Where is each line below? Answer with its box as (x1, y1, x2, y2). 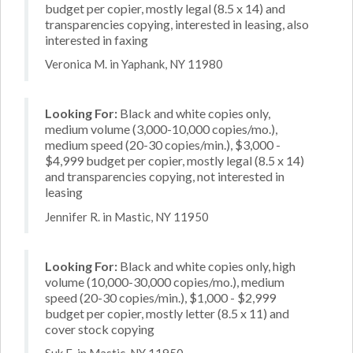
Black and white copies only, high (117, 258, 295, 273)
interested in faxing (45, 32, 148, 47)
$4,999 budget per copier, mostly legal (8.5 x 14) (45, 153, 304, 168)
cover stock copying (45, 321, 154, 336)
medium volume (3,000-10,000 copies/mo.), (45, 121, 277, 136)
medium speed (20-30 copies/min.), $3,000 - (45, 137, 281, 152)
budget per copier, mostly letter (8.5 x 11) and (45, 305, 289, 321)
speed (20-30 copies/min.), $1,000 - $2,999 (45, 289, 276, 305)
